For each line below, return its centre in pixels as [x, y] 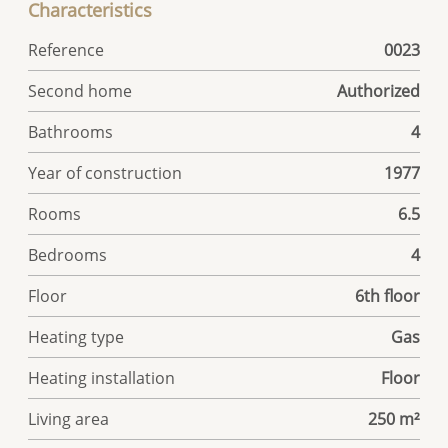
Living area [69, 418]
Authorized [378, 90]
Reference [66, 49]
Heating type [76, 336]
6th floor [387, 295]
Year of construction [105, 172]
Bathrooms [71, 131]
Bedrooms [68, 254]
